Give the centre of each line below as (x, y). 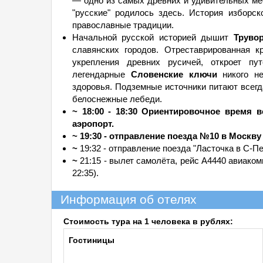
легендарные (102, 74)
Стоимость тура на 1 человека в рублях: (148, 221)
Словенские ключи (174, 74)
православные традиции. (123, 25)
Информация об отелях (129, 200)
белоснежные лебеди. (117, 99)
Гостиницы (92, 240)
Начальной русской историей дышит (153, 37)
